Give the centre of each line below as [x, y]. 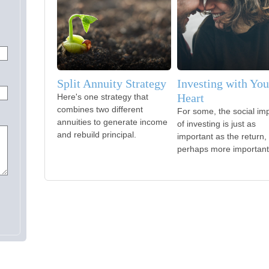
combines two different [100, 109]
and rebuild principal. [97, 134]
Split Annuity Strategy [112, 83]
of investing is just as [216, 124]
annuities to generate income [112, 122]
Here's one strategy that [103, 97]
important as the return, [222, 136]
